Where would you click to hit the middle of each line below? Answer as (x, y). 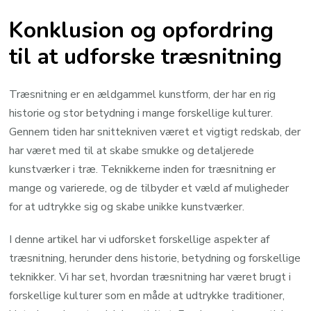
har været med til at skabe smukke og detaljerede (132, 150)
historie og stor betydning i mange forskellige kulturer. (141, 113)
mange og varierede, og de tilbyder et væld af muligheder (149, 188)
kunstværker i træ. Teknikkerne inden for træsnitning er (143, 169)
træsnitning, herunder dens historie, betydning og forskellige (155, 258)
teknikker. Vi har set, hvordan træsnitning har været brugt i (150, 277)
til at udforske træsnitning (146, 57)
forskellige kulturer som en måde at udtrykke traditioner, (147, 295)
